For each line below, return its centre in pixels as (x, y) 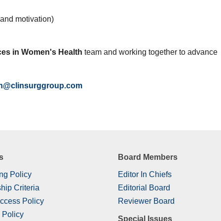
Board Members (148, 157)
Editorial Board (144, 188)
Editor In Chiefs (145, 175)
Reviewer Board (146, 201)
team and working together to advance (150, 52)
